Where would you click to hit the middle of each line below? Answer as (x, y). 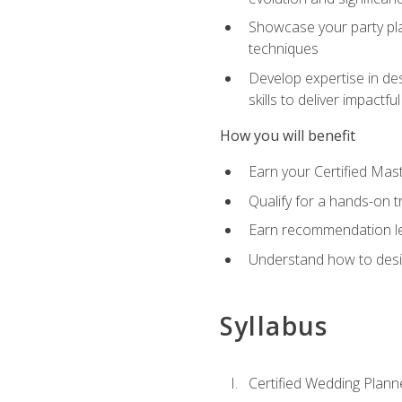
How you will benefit (287, 135)
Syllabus (274, 326)
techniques (283, 49)
